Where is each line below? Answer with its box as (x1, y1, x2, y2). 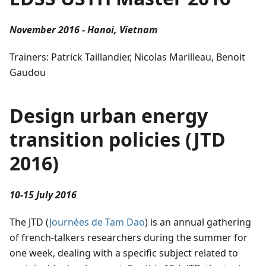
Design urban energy (9, 102, 208, 128)
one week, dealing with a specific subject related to (9, 246, 238, 259)
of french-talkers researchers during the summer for (9, 230, 248, 244)
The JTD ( (9, 215, 49, 229)
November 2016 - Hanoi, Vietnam (9, 23, 157, 36)
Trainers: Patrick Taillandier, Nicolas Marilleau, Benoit (9, 50, 245, 64)
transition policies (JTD (9, 126, 226, 152)
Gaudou (9, 65, 46, 79)
